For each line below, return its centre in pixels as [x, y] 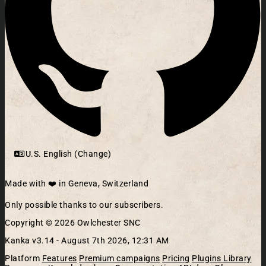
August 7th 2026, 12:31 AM [115, 240]
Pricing [176, 258]
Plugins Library [222, 258]
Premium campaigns [120, 258]
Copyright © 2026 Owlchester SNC [73, 222]
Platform [22, 258]
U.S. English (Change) [68, 153]
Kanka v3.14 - [33, 240]
